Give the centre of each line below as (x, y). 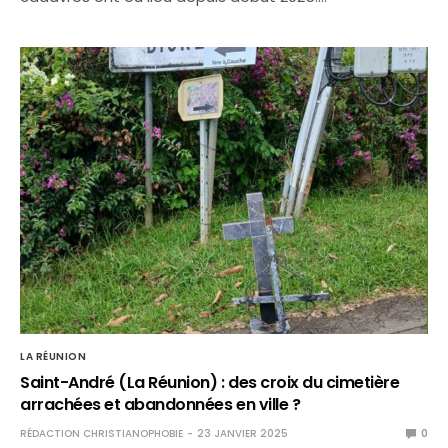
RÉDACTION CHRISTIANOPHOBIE (101, 433)
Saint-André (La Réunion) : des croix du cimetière (210, 382)
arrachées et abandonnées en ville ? (160, 404)
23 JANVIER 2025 (242, 433)
